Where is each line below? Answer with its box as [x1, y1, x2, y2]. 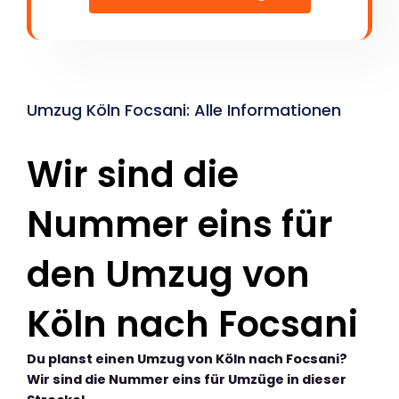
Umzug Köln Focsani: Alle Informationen [27, 99, 341, 122]
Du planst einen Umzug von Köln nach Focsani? [27, 350, 347, 369]
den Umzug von [27, 249, 310, 300]
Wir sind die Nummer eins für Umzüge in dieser [27, 370, 346, 389]
